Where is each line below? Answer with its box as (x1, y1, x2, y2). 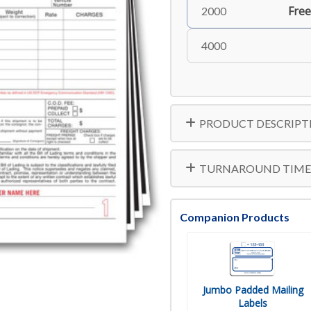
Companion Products (179, 210, 289, 224)
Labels (238, 296, 268, 310)
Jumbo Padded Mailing (202, 283, 303, 296)
